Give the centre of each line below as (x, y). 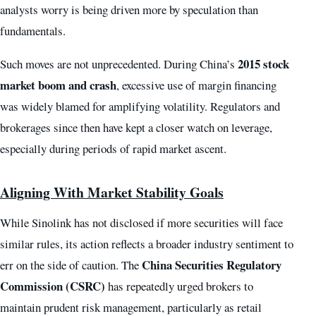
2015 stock (263, 64)
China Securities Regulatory (212, 265)
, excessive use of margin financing (196, 85)
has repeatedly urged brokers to (179, 286)
